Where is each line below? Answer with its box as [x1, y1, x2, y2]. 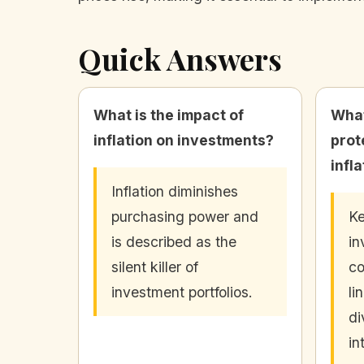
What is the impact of [93, 106, 244, 123]
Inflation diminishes [111, 182, 238, 200]
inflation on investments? [93, 131, 274, 149]
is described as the [111, 232, 236, 250]
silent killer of [111, 258, 198, 275]
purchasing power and [111, 207, 258, 225]
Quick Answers [78, 38, 282, 78]
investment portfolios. [111, 283, 253, 301]
